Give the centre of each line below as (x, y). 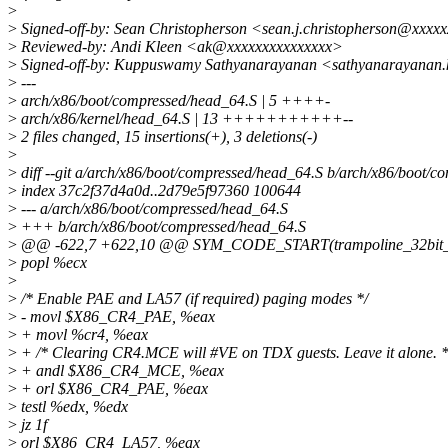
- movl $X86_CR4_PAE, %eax (116, 317)
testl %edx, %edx (72, 407)
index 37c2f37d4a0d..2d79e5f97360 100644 (159, 191)
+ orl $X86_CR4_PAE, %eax (112, 389)
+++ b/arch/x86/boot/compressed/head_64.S (161, 227)
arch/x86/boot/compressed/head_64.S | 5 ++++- (173, 101)
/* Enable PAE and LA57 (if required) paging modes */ (192, 299)
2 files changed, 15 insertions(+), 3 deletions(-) (167, 137)
